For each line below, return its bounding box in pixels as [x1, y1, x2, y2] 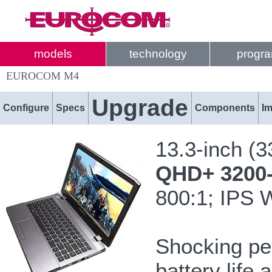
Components [195, 103, 255, 113]
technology [129, 47, 187, 60]
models [33, 47, 72, 60]
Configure [3, 103, 49, 113]
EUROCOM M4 [6, 70, 79, 82]
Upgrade [92, 95, 188, 121]
